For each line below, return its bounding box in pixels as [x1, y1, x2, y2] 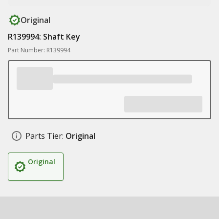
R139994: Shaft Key [8, 31, 80, 42]
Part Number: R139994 [8, 46, 70, 54]
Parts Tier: [25, 131, 64, 141]
